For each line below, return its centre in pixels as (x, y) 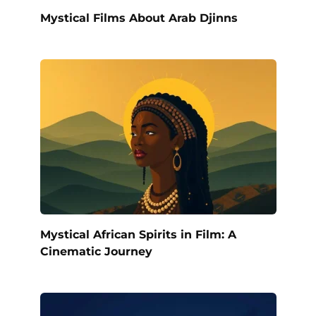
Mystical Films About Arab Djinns (139, 18)
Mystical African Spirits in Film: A (138, 234)
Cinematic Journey (96, 251)
